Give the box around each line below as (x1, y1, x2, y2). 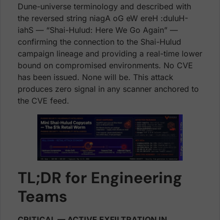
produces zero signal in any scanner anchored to (18, 83, 199, 94)
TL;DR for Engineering (18, 167, 182, 188)
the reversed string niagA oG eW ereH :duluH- (18, 13, 188, 23)
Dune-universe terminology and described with (18, 1, 191, 11)
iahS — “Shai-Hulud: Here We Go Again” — (18, 25, 178, 35)
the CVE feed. (18, 95, 69, 106)
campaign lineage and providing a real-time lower (18, 48, 202, 58)
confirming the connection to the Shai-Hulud (18, 36, 181, 47)
